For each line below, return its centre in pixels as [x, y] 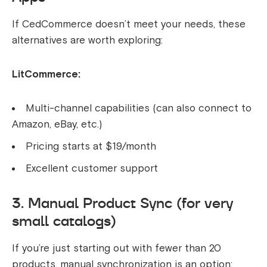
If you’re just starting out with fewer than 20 [117, 249]
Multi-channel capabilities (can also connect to [139, 108]
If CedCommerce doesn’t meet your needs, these [129, 24]
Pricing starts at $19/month [91, 147]
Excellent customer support [92, 169]
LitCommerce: [46, 74]
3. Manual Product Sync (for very [122, 203]
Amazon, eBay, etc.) [57, 125]
